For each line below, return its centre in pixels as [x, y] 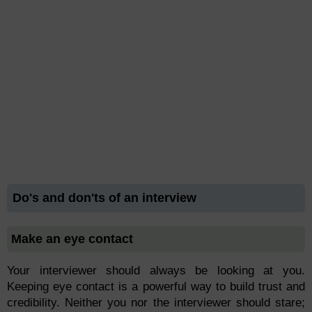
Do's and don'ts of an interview [104, 198]
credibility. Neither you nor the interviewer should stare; [156, 303]
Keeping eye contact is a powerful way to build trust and [156, 287]
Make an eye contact [72, 239]
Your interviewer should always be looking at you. [156, 271]
